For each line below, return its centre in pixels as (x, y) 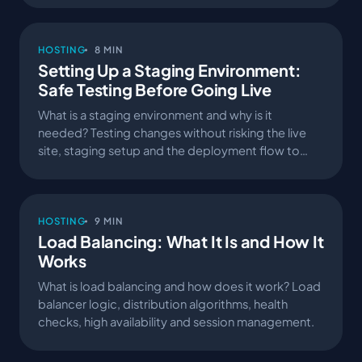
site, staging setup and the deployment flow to (169, 150)
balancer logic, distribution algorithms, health (163, 303)
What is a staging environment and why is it (155, 114)
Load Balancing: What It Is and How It (181, 241)
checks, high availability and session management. (176, 321)
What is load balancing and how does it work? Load (179, 286)
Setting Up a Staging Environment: (170, 69)
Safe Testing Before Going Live (155, 89)
